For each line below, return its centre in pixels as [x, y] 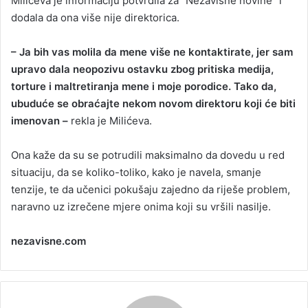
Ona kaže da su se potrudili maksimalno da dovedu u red [148, 155]
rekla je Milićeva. [110, 121]
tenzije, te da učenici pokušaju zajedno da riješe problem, [151, 189]
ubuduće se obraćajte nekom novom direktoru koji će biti [153, 103]
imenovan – [40, 121]
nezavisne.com [48, 241]
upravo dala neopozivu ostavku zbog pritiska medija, [142, 69]
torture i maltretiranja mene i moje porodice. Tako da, [144, 86]
